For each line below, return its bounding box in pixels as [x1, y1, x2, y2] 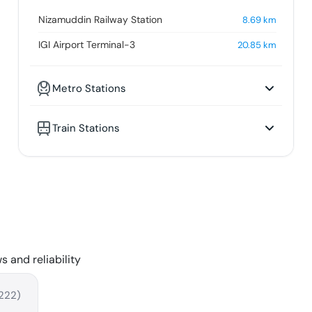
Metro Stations [52, 81, 126, 96]
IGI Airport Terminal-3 [38, 38, 135, 52]
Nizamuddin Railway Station [38, 13, 162, 26]
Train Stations [52, 121, 120, 136]
